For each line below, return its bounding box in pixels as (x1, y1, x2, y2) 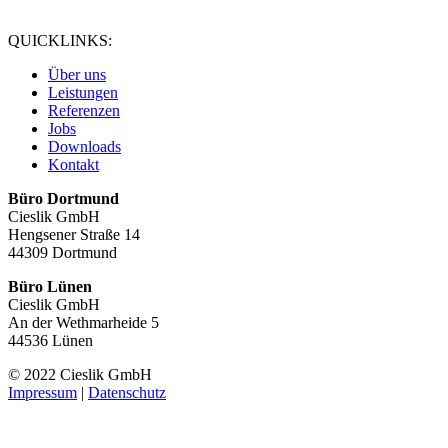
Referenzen (48, 102, 120, 119)
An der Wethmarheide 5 (8, 314, 159, 331)
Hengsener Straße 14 (8, 226, 140, 243)
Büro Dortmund (8, 190, 119, 207)
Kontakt (48, 156, 99, 173)
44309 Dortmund (8, 244, 117, 261)
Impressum (8, 384, 77, 401)
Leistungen (48, 84, 118, 101)
